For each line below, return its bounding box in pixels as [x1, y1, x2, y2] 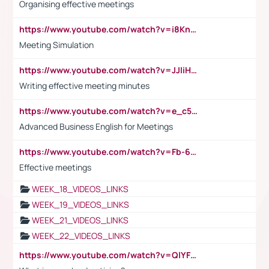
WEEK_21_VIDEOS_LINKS [32, 214, 128, 226]
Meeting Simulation [19, 38, 94, 50]
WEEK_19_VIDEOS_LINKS [32, 198, 129, 210]
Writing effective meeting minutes [19, 79, 150, 91]
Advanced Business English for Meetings [19, 120, 173, 132]
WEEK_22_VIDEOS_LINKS [32, 229, 130, 241]
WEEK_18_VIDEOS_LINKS [32, 183, 128, 195]
